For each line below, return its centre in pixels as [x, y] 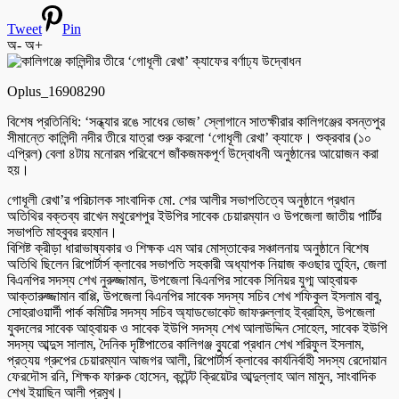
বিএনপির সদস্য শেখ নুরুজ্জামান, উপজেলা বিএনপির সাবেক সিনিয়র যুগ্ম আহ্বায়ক [182, 280]
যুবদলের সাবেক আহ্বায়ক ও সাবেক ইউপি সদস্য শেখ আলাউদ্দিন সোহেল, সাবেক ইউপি [197, 328]
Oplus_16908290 [56, 91]
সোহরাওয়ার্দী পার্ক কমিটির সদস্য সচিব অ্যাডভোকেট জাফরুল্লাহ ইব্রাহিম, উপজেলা [191, 312]
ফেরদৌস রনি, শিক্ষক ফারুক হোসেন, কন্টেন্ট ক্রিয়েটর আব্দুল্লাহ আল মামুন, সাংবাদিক [191, 376]
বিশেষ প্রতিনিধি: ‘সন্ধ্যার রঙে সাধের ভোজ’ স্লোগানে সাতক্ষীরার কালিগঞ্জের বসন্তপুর [196, 121]
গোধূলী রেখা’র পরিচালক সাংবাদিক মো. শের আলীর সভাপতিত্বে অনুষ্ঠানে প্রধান [181, 199]
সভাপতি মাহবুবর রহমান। [62, 232]
